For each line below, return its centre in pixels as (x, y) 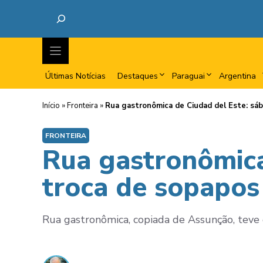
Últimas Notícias (75, 76)
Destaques (138, 76)
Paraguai (188, 76)
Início (51, 106)
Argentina (237, 76)
